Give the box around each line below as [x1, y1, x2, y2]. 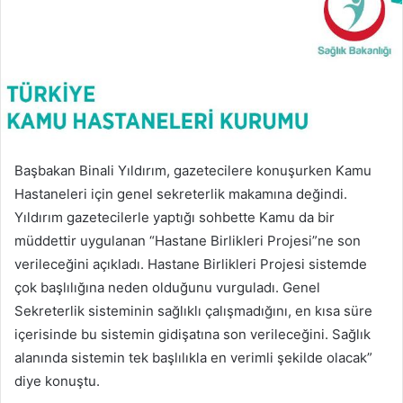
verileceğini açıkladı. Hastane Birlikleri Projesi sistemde [14, 255, 367, 273]
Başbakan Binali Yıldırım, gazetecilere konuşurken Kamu [14, 161, 372, 179]
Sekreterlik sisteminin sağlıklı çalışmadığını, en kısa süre [14, 301, 372, 319]
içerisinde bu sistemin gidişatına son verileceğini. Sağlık [14, 325, 371, 343]
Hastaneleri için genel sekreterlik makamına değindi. [14, 184, 347, 202]
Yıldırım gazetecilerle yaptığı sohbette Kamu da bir [14, 208, 335, 226]
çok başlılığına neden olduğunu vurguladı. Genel [14, 278, 320, 296]
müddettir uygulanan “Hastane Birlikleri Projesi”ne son [14, 231, 361, 249]
